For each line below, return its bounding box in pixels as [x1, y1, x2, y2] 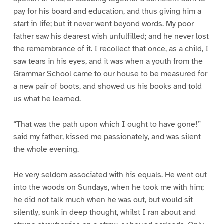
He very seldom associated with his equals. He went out [13, 169, 207, 180]
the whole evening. [13, 144, 79, 154]
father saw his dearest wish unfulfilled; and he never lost [13, 31, 209, 41]
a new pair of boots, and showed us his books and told [13, 81, 202, 91]
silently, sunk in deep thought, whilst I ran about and [13, 207, 196, 217]
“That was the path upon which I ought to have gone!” [13, 119, 201, 129]
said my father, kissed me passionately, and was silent [13, 131, 201, 142]
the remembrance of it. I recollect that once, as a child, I [13, 43, 209, 54]
